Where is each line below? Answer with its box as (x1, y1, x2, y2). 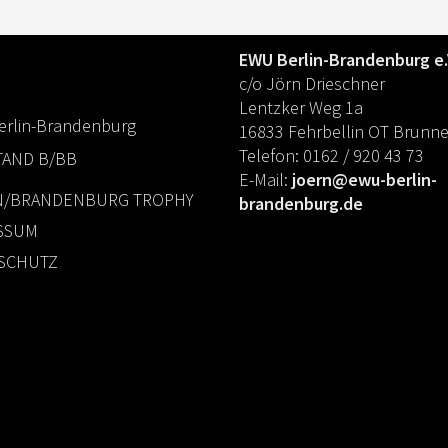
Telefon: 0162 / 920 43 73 (239, 144, 424, 167)
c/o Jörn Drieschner (239, 72, 385, 95)
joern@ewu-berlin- (292, 168, 437, 191)
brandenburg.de (239, 192, 363, 215)
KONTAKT (239, 15, 301, 33)
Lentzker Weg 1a (239, 96, 363, 119)
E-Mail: (239, 168, 292, 191)
